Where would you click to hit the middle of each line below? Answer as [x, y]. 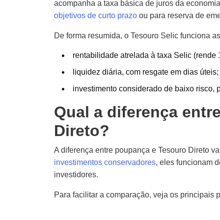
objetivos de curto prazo [96, 15]
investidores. [76, 175]
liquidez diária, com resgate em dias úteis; [146, 72]
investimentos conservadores [105, 162]
